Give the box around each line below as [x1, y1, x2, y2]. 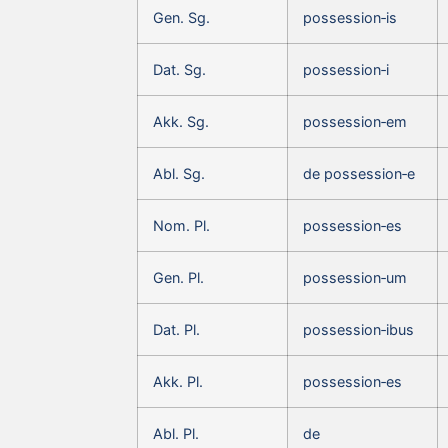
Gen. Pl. [153, 268, 204, 286]
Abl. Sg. [153, 164, 205, 182]
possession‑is [303, 8, 397, 26]
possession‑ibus [303, 320, 414, 338]
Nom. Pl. [153, 216, 210, 234]
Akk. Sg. [153, 112, 209, 130]
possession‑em [303, 112, 407, 130]
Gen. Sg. [153, 8, 210, 26]
